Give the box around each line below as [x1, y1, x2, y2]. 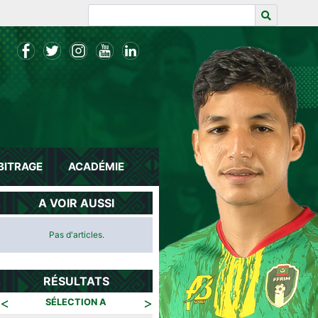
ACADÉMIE [68, 160, 125, 173]
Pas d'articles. [48, 229, 104, 240]
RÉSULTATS [43, 274, 109, 288]
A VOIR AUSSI [38, 196, 114, 210]
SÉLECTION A [45, 297, 107, 307]
